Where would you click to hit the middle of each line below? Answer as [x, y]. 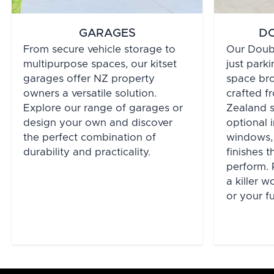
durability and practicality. [87, 153]
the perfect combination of [90, 138]
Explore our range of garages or [103, 109]
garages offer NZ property [89, 79]
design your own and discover [98, 123]
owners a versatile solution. [90, 94]
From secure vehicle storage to [100, 50]
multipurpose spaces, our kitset [100, 65]
